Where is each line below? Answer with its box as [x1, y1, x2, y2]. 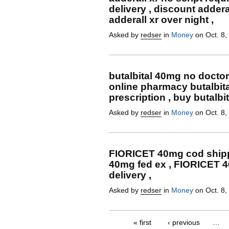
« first [133, 218, 151, 226]
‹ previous [168, 218, 200, 226]
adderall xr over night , [109, 14, 214, 25]
